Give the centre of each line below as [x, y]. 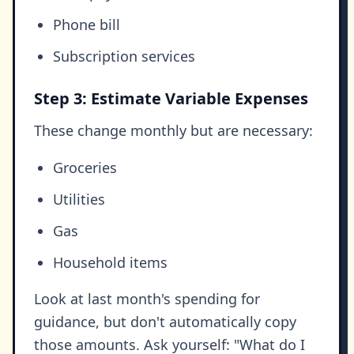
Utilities [79, 200]
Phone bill [87, 25]
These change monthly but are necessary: [173, 131]
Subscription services [124, 56]
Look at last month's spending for [147, 299]
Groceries [85, 168]
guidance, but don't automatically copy [165, 322]
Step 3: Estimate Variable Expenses [171, 99]
